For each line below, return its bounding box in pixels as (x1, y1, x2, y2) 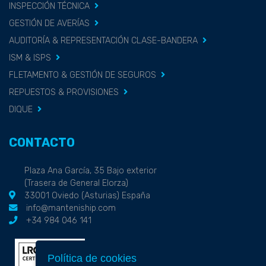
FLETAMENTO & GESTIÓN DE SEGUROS (9, 70, 156, 81)
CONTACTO (9, 135, 75, 150)
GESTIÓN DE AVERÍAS (9, 18, 90, 29)
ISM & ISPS (9, 53, 51, 64)
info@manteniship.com (26, 203, 116, 214)
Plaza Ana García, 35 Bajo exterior (24, 166, 157, 176)
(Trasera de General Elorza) (24, 178, 128, 189)
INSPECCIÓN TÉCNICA (9, 1, 90, 12)
